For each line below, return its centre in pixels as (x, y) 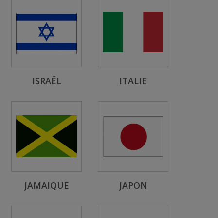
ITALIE (133, 81)
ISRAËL (46, 81)
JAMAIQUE (46, 185)
